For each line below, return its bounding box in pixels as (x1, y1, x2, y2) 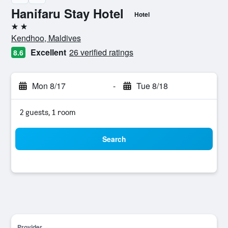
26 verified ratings (69, 46, 133, 58)
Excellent (31, 46, 66, 58)
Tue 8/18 (136, 80, 168, 92)
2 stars (11, 25, 34, 35)
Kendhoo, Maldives (11, 32, 81, 44)
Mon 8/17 (32, 80, 66, 92)
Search (102, 134, 126, 144)
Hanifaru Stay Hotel (11, 5, 124, 22)
